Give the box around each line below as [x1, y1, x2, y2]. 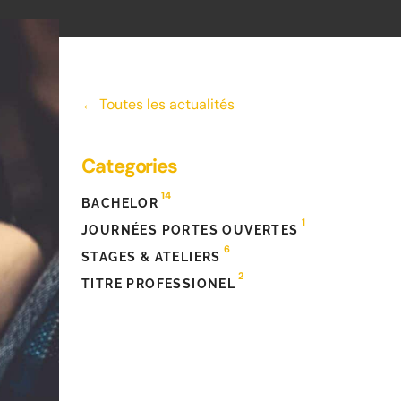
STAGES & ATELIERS [81, 250, 221, 264]
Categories [81, 153, 177, 179]
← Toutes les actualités [81, 95, 235, 114]
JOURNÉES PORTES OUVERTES [81, 223, 299, 237]
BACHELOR [81, 196, 159, 210]
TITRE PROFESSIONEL [81, 277, 236, 291]
